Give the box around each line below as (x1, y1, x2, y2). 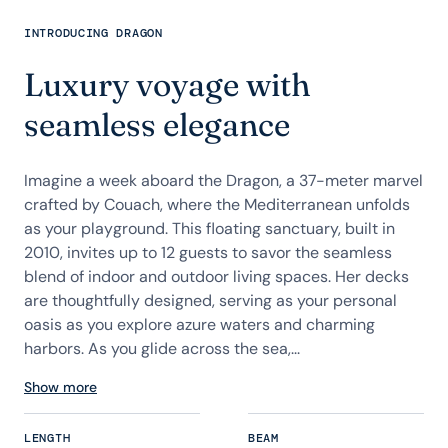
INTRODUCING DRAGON (24, 25, 163, 41)
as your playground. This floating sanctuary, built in (24, 218, 395, 239)
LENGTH (24, 430, 71, 446)
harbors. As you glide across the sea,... (24, 338, 300, 359)
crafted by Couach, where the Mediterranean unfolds (24, 194, 410, 215)
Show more (24, 378, 97, 396)
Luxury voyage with (24, 65, 310, 104)
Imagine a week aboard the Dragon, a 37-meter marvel (24, 170, 423, 191)
